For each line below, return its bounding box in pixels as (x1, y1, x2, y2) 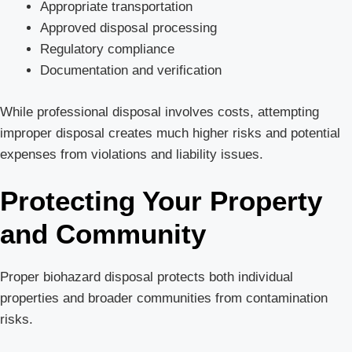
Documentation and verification (40, 63, 222, 79)
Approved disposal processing (40, 20, 217, 36)
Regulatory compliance (40, 42, 174, 57)
